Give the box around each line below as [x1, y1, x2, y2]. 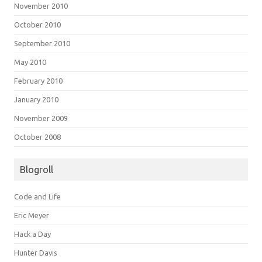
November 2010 [14, 2, 68, 10]
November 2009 [14, 114, 68, 122]
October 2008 [14, 133, 61, 141]
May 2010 [14, 58, 46, 66]
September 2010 [14, 39, 70, 47]
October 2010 [14, 20, 61, 29]
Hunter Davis [14, 249, 57, 257]
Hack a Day [14, 230, 51, 238]
